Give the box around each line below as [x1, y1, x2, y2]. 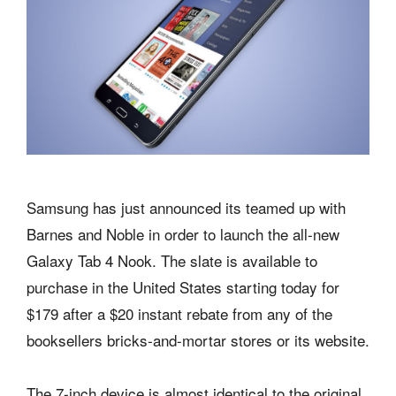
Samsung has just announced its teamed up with [27, 195, 346, 218]
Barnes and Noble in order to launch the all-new [27, 222, 339, 245]
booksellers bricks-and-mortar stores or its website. [27, 328, 369, 351]
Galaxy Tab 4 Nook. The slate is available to [27, 248, 317, 271]
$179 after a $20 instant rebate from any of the [27, 301, 332, 324]
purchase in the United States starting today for [27, 275, 339, 298]
